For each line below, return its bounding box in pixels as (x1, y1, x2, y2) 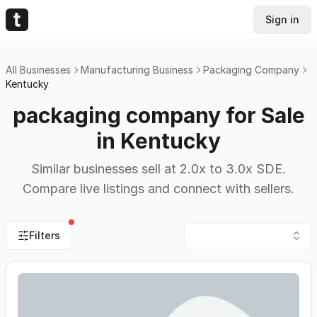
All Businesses (6, 64, 71, 76)
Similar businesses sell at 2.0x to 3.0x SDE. (31, 161, 286, 176)
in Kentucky (96, 128, 221, 154)
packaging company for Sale (12, 103, 305, 128)
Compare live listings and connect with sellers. (23, 181, 294, 196)
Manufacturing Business (81, 64, 193, 76)
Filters (29, 229, 60, 241)
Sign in (265, 13, 299, 25)
